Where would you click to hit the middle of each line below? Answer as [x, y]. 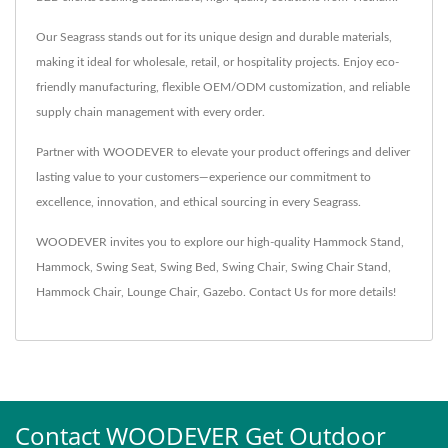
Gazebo [223, 291]
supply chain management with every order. [150, 111]
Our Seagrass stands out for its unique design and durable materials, [214, 36]
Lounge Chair [162, 291]
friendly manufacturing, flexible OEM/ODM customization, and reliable [223, 86]
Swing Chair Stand [339, 266]
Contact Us [278, 291]
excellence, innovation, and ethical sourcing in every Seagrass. [198, 201]
